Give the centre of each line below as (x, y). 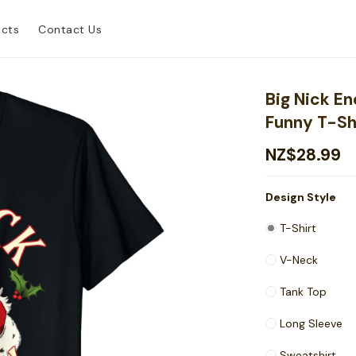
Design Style (301, 197)
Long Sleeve (311, 323)
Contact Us (70, 29)
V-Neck (299, 260)
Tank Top (304, 292)
